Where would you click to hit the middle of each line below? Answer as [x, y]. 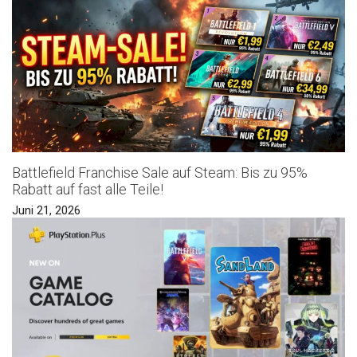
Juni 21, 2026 [46, 211]
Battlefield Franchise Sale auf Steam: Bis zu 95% [160, 173]
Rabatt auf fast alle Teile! [88, 190]
